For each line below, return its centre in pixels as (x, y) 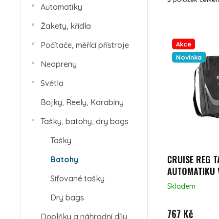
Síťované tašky (77, 178)
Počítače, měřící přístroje (85, 45)
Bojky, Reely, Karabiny (82, 102)
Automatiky (61, 7)
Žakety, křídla (66, 26)
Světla (52, 83)
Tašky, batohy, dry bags (85, 121)
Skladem (181, 186)
